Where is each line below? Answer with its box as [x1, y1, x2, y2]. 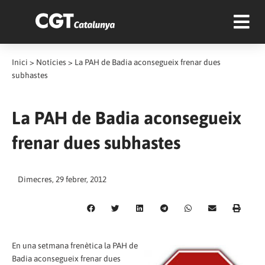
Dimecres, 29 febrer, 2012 [18, 174, 106, 184]
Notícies [36, 57, 66, 67]
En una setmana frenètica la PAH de [12, 240, 138, 250]
